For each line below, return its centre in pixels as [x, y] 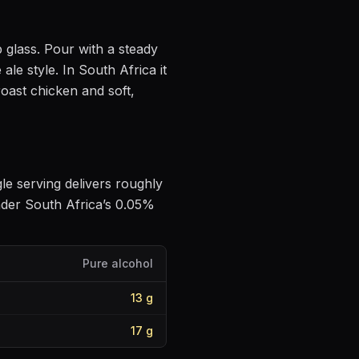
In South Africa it [113, 70]
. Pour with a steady [97, 49]
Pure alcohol [118, 263]
